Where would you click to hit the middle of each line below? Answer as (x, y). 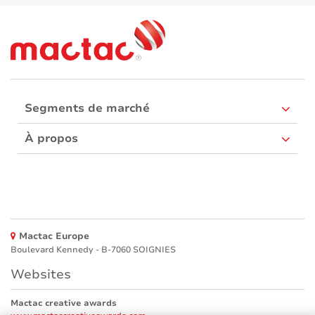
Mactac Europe (54, 236)
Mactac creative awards (64, 303)
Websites (41, 274)
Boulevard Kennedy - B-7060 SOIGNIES (93, 250)
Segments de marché (87, 108)
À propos (51, 139)
